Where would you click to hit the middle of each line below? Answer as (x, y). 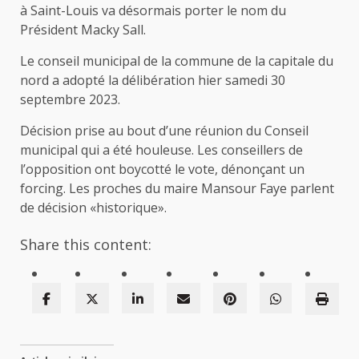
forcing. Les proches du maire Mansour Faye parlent (177, 189)
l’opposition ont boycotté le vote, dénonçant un (162, 169)
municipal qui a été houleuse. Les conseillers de (161, 150)
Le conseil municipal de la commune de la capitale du (177, 61)
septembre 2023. (70, 100)
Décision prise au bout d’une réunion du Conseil (164, 131)
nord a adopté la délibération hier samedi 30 (153, 81)
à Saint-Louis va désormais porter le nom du (153, 11)
